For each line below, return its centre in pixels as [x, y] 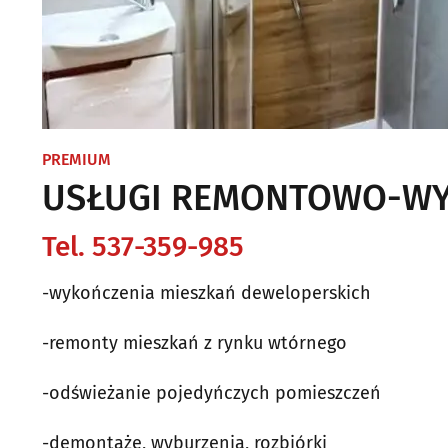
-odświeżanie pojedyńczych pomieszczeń [211, 393]
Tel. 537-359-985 [143, 246]
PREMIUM [76, 159]
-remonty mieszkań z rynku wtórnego [194, 343]
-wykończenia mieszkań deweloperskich [206, 293]
